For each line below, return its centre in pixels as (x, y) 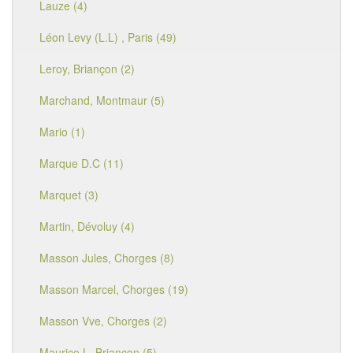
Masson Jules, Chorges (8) (107, 258)
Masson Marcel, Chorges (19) (114, 289)
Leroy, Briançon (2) (87, 69)
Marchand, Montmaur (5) (102, 100)
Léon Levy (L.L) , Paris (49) (108, 37)
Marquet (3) (69, 195)
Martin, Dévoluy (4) (87, 226)
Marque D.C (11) (82, 163)
